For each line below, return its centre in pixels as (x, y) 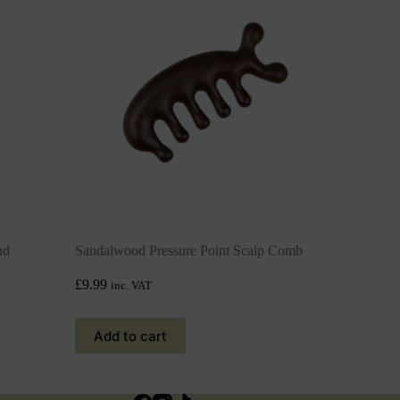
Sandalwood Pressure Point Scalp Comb (188, 251)
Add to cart (130, 336)
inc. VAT (131, 286)
